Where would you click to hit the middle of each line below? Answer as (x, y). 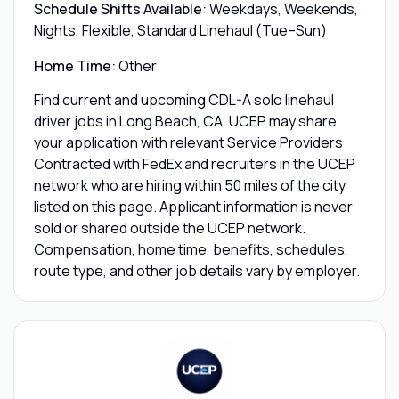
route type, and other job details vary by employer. (196, 270)
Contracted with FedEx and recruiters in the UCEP (194, 163)
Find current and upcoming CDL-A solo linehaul (183, 99)
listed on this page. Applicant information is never (193, 206)
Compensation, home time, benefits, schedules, (191, 249)
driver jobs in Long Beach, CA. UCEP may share (185, 121)
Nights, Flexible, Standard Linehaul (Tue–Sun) (180, 30)
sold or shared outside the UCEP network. (169, 228)
